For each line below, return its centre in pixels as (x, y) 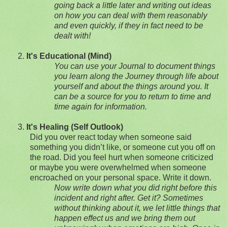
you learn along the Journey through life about (136, 76)
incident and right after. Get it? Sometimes (129, 198)
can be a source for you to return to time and (133, 96)
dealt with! (72, 35)
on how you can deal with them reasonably (131, 15)
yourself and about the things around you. (128, 86)
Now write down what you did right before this (136, 187)
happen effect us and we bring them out (125, 218)
